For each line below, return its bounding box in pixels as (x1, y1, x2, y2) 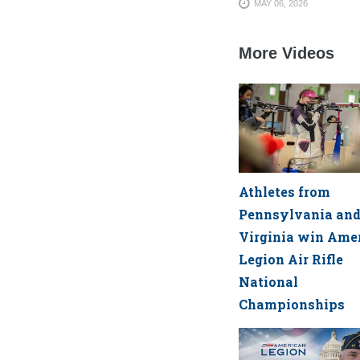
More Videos (239, 43, 334, 62)
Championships (239, 295, 345, 313)
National (239, 272, 298, 290)
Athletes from (239, 182, 330, 200)
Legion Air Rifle (239, 250, 343, 268)
